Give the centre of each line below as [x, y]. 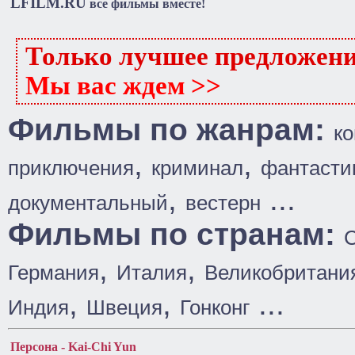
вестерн [223, 203]
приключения [71, 168]
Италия [152, 273]
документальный [88, 203]
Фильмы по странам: [176, 234]
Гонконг [215, 307]
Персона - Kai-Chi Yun [73, 347]
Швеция [124, 307]
